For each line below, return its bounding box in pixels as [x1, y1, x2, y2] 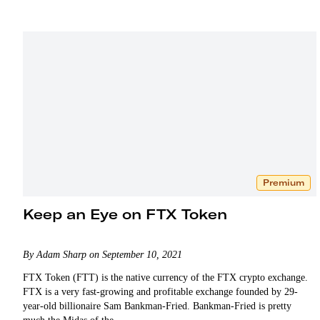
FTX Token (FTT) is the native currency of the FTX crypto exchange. [23, 271, 308, 283]
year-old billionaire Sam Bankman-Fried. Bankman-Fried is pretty [23, 300, 291, 311]
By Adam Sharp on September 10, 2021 [23, 249, 182, 260]
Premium [262, 176, 304, 188]
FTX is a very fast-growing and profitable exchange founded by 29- [23, 286, 298, 297]
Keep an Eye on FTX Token [23, 204, 227, 223]
